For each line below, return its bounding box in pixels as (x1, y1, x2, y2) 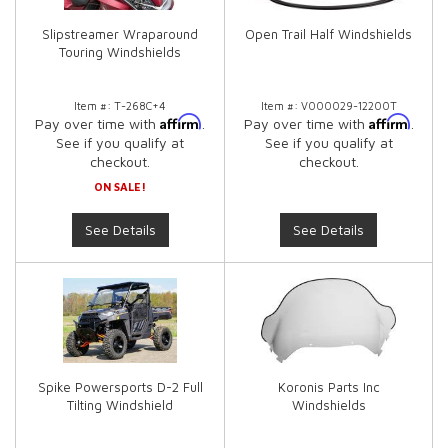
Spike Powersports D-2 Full (37, 379, 203, 395)
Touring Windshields (59, 44, 181, 60)
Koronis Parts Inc (277, 379, 380, 395)
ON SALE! (94, 180, 146, 193)
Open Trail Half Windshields (245, 26, 412, 42)
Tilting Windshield (67, 397, 173, 413)
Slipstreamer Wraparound (42, 26, 198, 42)
